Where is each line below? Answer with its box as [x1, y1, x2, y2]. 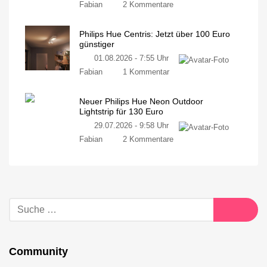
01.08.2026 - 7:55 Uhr [94, 54, 169, 63]
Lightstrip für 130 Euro [79, 107, 163, 117]
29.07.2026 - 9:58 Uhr [94, 121, 169, 131]
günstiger [79, 39, 114, 49]
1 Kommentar [122, 67, 169, 76]
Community [9, 246, 68, 258]
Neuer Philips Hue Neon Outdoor [79, 97, 203, 107]
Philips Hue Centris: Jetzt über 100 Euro [79, 29, 230, 39]
